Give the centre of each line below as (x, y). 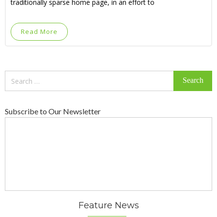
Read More (39, 31)
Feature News (108, 205)
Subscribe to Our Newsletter (53, 111)
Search (15, 76)
